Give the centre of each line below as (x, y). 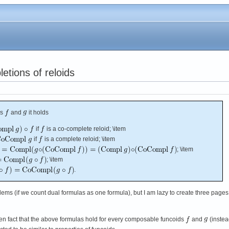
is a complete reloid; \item (79, 139)
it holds (38, 112)
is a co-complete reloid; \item (85, 129)
